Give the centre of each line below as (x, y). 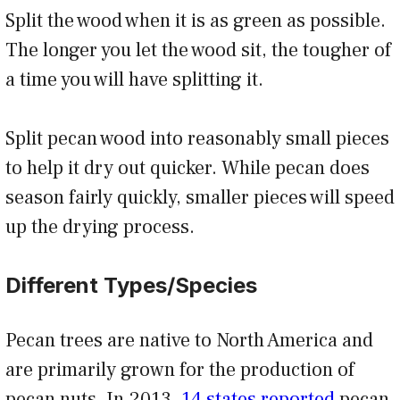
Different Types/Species (134, 285)
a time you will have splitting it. (139, 79)
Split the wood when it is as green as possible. (196, 20)
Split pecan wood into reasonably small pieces (197, 138)
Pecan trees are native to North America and (189, 340)
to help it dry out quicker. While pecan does (187, 167)
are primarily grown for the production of (180, 369)
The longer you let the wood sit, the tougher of (198, 50)
